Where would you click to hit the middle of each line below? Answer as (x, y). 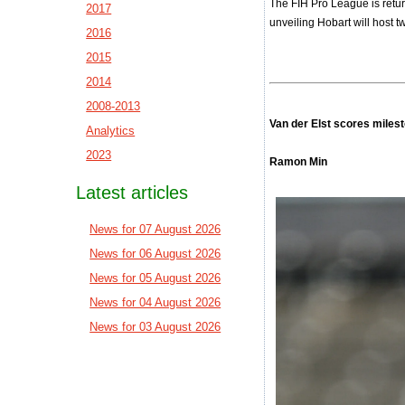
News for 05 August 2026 (155, 278)
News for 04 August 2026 (155, 302)
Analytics (111, 131)
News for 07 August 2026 (155, 229)
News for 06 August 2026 (155, 254)
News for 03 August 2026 (155, 327)
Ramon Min (299, 162)
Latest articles (132, 193)
